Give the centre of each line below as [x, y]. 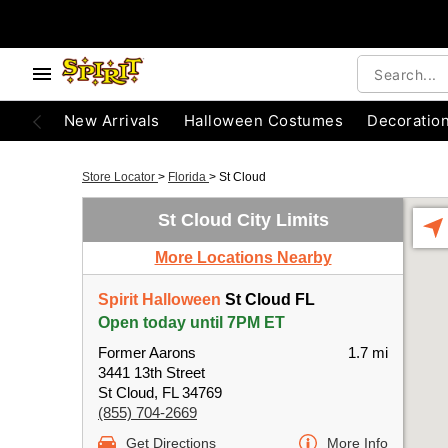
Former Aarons [147, 352]
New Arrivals [112, 120]
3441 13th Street [151, 372]
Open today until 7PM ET [191, 322]
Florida [188, 177]
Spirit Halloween [159, 299]
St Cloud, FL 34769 [160, 392]
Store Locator [120, 177]
